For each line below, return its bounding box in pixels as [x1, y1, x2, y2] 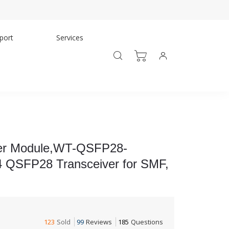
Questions [131, 217, 163, 226]
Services [56, 33, 83, 42]
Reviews [86, 217, 112, 226]
